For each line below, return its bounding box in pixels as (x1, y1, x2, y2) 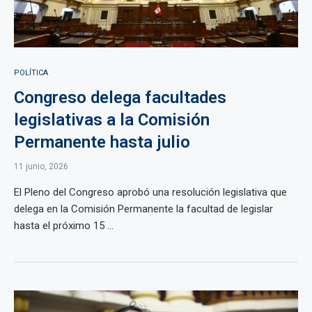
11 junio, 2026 (14, 162, 68, 171)
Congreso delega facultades (14, 88, 226, 107)
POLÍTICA (14, 68, 48, 77)
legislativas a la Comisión (14, 110, 210, 130)
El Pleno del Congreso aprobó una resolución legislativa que (14, 186, 287, 198)
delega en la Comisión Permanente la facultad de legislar (14, 203, 273, 215)
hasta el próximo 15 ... (14, 219, 114, 232)
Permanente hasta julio (14, 132, 190, 152)
